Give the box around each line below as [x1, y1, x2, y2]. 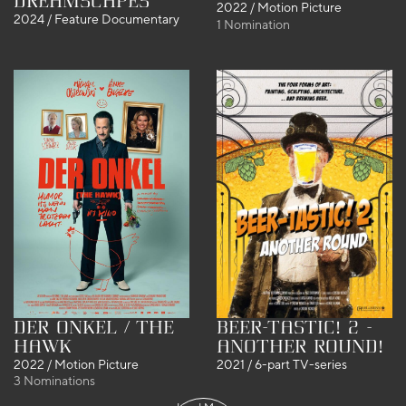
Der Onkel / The [14, 317, 174, 337]
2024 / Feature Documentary [14, 12, 179, 27]
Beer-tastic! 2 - [217, 318, 372, 338]
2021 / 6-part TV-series [217, 357, 347, 372]
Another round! [217, 337, 383, 357]
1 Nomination [217, 16, 290, 32]
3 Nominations [14, 373, 95, 389]
